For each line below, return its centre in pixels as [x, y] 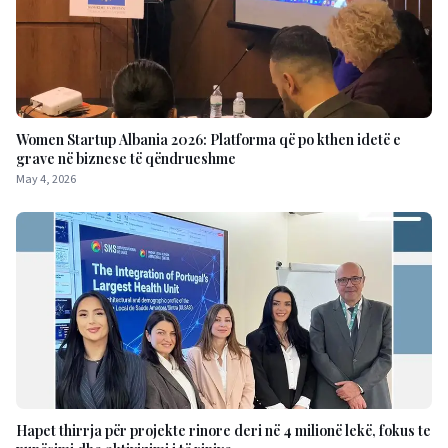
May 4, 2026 [46, 179]
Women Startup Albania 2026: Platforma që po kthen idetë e [208, 139]
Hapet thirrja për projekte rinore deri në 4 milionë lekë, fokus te [223, 431]
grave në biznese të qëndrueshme [126, 158]
